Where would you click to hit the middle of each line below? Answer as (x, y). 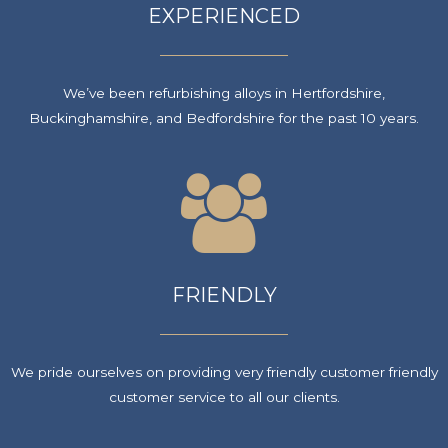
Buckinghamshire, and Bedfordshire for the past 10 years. (224, 118)
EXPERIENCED (224, 16)
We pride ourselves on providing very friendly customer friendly (224, 372)
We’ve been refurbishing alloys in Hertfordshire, (224, 93)
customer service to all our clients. (224, 397)
